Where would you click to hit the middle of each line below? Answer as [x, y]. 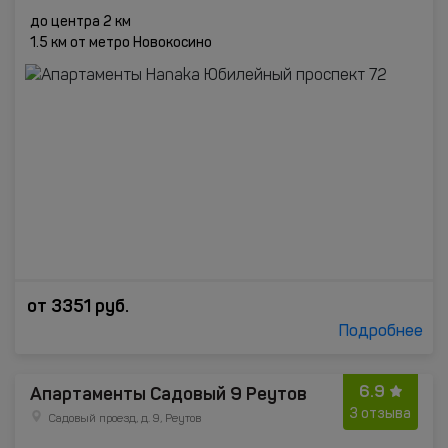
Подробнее [381, 332]
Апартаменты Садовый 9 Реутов [168, 394]
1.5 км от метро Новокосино [121, 43]
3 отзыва [380, 414]
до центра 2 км [80, 22]
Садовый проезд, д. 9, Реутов [124, 419]
